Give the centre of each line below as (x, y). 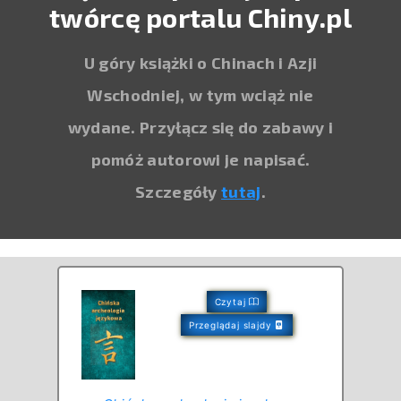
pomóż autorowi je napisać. (200, 159)
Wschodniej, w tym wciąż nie (200, 94)
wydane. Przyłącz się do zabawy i (200, 127)
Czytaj (232, 301)
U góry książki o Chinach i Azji (200, 62)
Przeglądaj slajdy (232, 324)
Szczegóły (179, 191)
